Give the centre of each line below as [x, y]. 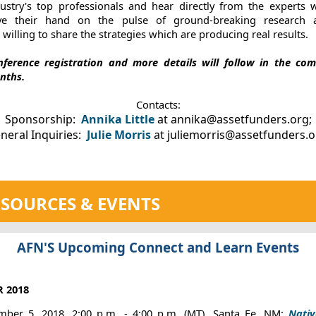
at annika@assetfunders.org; [233, 119]
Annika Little [117, 119]
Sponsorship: [40, 119]
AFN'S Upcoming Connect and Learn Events [158, 247]
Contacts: [158, 104]
